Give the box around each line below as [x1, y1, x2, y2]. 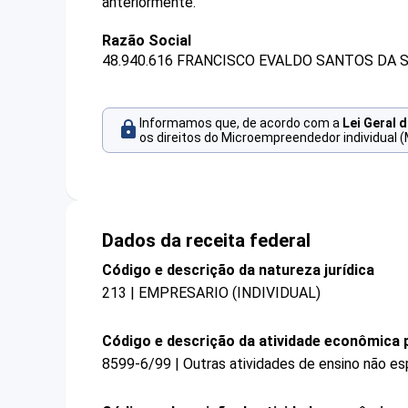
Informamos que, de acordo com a [139, 116, 342, 131]
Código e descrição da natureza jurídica [102, 260, 374, 279]
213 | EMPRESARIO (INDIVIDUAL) [102, 283, 321, 301]
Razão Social [102, 32, 191, 49]
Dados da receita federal [102, 229, 311, 251]
